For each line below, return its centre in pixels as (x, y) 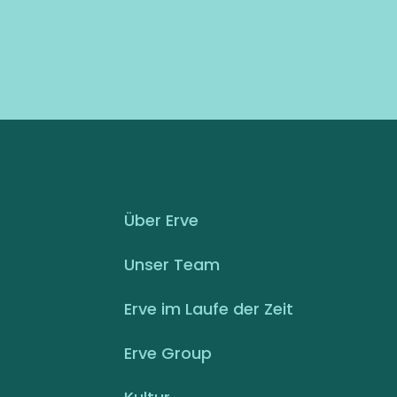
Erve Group (168, 353)
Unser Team (172, 265)
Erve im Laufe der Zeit (209, 309)
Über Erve (161, 220)
